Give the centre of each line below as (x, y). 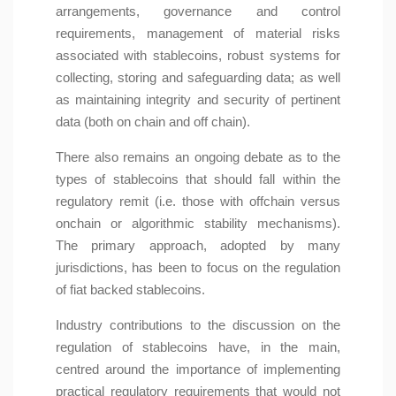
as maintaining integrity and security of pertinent (198, 100)
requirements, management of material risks (198, 34)
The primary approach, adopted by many (198, 246)
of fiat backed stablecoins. (130, 290)
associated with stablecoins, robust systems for (198, 56)
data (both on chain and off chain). (153, 122)
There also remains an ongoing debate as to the (198, 157)
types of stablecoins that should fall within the (198, 179)
